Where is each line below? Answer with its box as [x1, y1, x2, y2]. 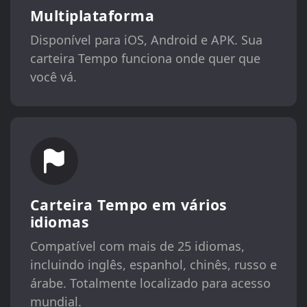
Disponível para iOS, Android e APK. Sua [29, 32, 262, 49]
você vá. [29, 69, 77, 86]
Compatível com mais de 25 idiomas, [29, 237, 245, 254]
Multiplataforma [29, 5, 155, 26]
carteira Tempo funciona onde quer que [29, 50, 260, 67]
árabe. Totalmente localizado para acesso [29, 274, 271, 291]
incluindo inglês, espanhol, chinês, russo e [29, 256, 277, 273]
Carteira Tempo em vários [29, 194, 228, 214]
